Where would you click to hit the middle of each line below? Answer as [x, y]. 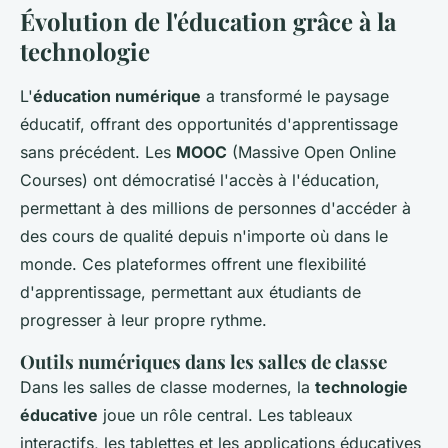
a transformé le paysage [295, 96]
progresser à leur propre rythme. [143, 320]
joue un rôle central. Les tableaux [225, 415]
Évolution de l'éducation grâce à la [208, 21]
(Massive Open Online [311, 152]
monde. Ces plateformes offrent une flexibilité [193, 264]
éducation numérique [117, 96]
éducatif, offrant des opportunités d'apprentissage [209, 124]
